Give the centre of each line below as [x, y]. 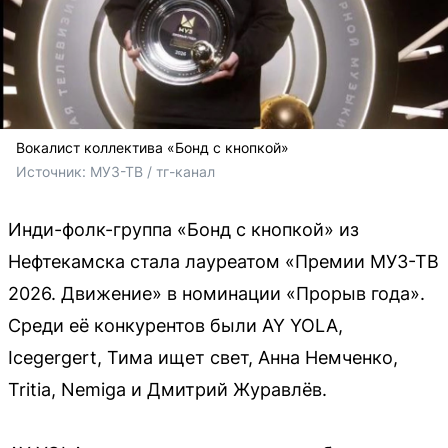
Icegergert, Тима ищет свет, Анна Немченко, [203, 357]
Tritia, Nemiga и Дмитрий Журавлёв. [167, 389]
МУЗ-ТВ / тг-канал [152, 171]
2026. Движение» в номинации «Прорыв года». [216, 293]
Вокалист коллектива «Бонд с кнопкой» [152, 147]
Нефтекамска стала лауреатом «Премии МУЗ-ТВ [223, 261]
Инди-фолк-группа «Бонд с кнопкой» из [183, 229]
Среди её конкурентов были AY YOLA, [175, 325]
